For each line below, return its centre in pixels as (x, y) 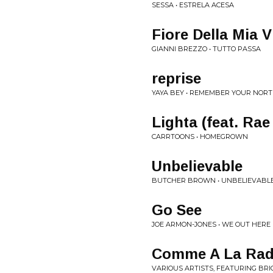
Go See (177, 210)
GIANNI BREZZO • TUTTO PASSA (206, 49)
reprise (176, 78)
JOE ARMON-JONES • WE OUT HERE (211, 224)
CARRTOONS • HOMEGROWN (200, 136)
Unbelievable (197, 166)
